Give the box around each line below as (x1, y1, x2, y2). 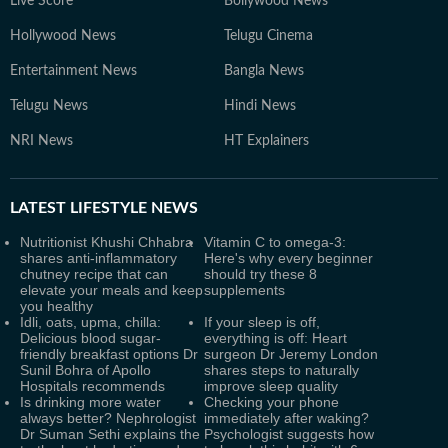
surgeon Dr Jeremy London (204, 346, 378, 362)
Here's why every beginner (204, 250, 373, 266)
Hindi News (224, 99, 296, 113)
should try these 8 (204, 266, 317, 282)
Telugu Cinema (224, 29, 313, 43)
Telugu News (10, 99, 88, 113)
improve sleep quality (204, 378, 338, 394)
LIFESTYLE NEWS (66, 200, 198, 216)
